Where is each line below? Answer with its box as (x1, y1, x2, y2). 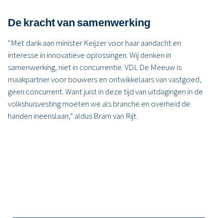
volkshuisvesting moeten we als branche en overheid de (8, 98, 190, 109)
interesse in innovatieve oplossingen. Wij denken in (8, 50, 171, 61)
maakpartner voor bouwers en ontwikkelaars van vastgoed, (8, 74, 201, 85)
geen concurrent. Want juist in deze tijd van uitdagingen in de (8, 86, 203, 97)
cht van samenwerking (39, 16, 150, 30)
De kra (8, 16, 39, 30)
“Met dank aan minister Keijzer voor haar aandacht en (8, 37, 181, 49)
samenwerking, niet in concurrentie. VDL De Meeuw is (8, 62, 182, 73)
